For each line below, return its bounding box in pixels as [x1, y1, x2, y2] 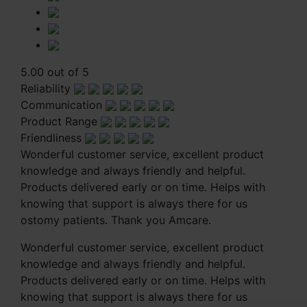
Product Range [21, 114, 101, 128]
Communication [21, 97, 106, 112]
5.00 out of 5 [21, 64, 89, 79]
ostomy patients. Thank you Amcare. [21, 212, 211, 227]
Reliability [21, 81, 74, 95]
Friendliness [21, 130, 85, 145]
